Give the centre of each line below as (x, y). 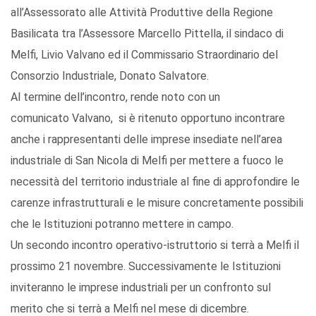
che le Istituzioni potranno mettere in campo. (122, 224)
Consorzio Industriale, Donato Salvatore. (110, 76)
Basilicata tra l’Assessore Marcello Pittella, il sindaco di (147, 34)
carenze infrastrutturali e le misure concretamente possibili (157, 203)
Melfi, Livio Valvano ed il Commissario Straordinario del (144, 55)
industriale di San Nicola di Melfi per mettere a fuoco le (147, 161)
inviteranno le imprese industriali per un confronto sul (141, 288)
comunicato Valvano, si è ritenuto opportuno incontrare (148, 119)
